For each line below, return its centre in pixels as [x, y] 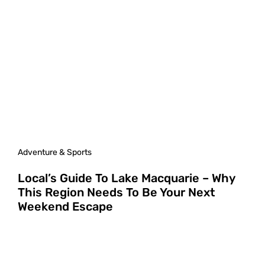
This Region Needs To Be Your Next [117, 192]
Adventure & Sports [55, 152]
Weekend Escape [65, 206]
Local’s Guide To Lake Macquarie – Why [126, 178]
